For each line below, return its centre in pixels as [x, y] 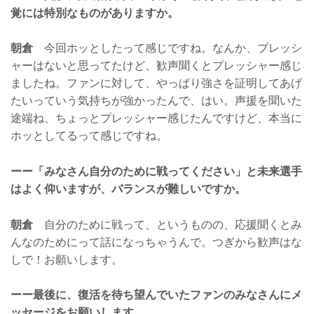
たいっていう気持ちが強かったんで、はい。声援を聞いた [156, 101]
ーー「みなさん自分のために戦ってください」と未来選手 [156, 172]
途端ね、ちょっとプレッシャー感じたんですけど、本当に [156, 118]
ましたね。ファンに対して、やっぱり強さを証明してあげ [156, 83]
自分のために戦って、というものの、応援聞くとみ [168, 224]
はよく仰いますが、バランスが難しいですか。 [128, 189]
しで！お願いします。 [67, 259]
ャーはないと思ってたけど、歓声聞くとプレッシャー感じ [156, 66]
